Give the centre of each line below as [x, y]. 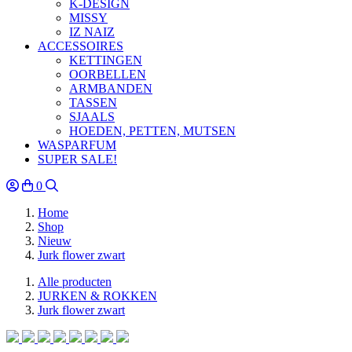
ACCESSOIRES [81, 46]
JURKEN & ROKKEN [97, 296]
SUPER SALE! [77, 159]
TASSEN [93, 103]
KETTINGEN [106, 60]
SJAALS [92, 117]
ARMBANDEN [111, 88]
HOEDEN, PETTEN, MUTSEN [152, 131]
